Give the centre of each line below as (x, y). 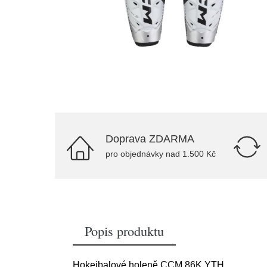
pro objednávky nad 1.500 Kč (161, 154)
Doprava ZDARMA (150, 139)
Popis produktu (124, 231)
